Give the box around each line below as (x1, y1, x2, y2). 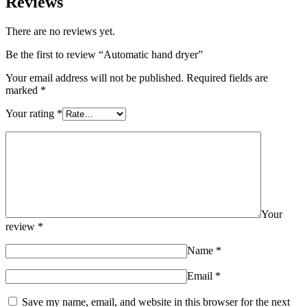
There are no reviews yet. (5, 25, 115, 38)
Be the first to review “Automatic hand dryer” (5, 49, 203, 61)
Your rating (5, 108, 57, 120)
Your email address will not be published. (5, 72, 184, 84)
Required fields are (186, 72, 268, 84)
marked (5, 84, 40, 97)
